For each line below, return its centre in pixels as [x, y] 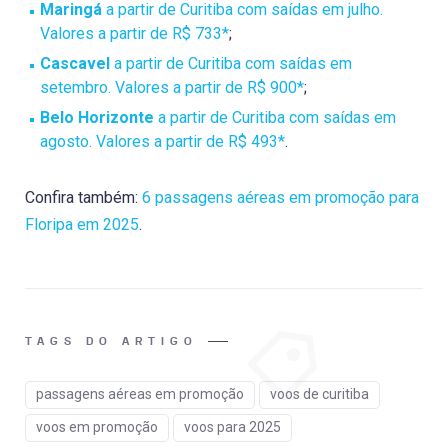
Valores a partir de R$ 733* [134, 33]
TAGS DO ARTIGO [111, 340]
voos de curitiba [319, 393]
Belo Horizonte [97, 117]
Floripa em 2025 [82, 224]
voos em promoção [97, 426]
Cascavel [75, 63]
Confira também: [83, 197]
